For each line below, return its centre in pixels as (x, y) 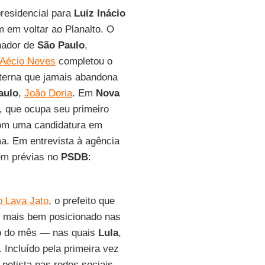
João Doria (48, 93)
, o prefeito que (81, 201)
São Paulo (61, 45)
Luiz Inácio (99, 13)
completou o (84, 61)
